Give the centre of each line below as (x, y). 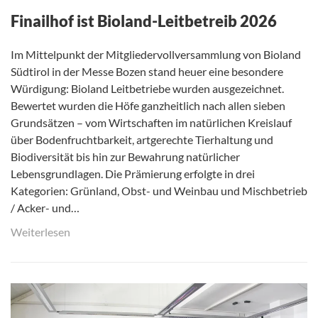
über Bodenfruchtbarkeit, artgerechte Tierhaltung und (142, 139)
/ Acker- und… (45, 207)
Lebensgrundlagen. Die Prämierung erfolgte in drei (133, 173)
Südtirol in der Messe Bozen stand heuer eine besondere (147, 71)
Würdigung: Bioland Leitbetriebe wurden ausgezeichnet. (147, 88)
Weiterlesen (40, 231)
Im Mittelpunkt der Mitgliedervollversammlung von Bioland (156, 54)
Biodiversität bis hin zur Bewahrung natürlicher (125, 156)
